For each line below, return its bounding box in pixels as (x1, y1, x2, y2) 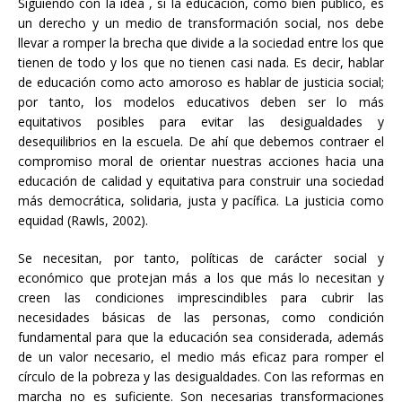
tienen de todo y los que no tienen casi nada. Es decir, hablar (18, 54, 384, 72)
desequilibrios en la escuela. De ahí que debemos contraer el (18, 133, 384, 151)
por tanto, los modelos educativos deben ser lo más (18, 93, 384, 111)
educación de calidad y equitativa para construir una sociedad (18, 172, 384, 190)
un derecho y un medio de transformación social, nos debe (18, 14, 384, 32)
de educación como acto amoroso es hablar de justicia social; (18, 74, 384, 92)
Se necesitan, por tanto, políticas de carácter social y (18, 249, 384, 267)
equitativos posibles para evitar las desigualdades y (18, 113, 384, 131)
